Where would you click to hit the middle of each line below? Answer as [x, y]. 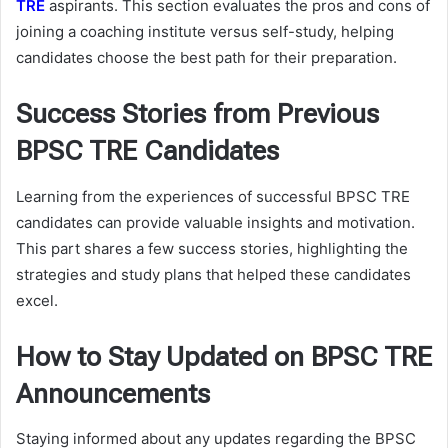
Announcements [113, 393]
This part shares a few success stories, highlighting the [212, 248]
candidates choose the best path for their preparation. [206, 58]
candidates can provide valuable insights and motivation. [215, 222]
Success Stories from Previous [197, 114]
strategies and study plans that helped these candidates [213, 274]
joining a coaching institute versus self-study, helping [205, 32]
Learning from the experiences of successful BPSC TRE [213, 196]
